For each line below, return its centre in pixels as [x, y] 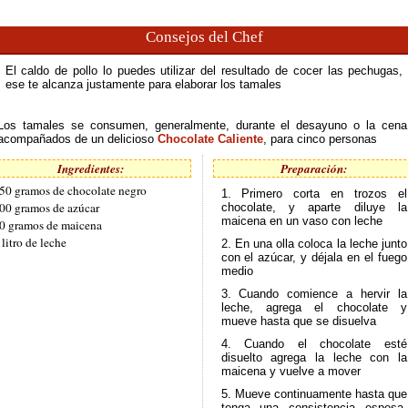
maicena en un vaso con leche [301, 221]
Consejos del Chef [204, 37]
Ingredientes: [90, 168]
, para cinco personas [320, 139]
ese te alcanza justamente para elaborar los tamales [143, 84]
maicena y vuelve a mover [291, 371]
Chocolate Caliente [210, 139]
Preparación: [314, 168]
